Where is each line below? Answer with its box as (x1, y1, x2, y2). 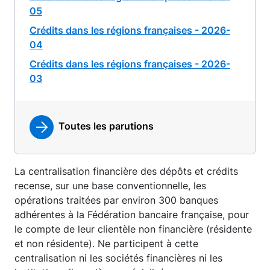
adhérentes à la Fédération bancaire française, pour (14, 209, 249, 221)
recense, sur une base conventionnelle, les (14, 180, 206, 192)
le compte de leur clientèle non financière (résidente (14, 223, 252, 235)
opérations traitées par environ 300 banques (14, 194, 218, 206)
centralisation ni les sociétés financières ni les (14, 252, 222, 264)
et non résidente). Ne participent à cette (14, 237, 198, 250)
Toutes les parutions (58, 120, 154, 133)
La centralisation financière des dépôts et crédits (14, 165, 238, 177)
